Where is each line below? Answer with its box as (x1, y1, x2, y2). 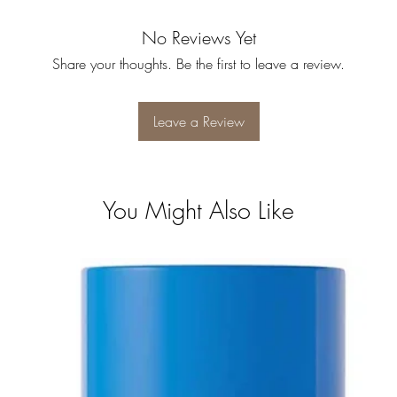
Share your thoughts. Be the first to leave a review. (52, 54, 345, 74)
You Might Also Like (103, 195, 294, 227)
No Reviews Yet (141, 26, 256, 51)
